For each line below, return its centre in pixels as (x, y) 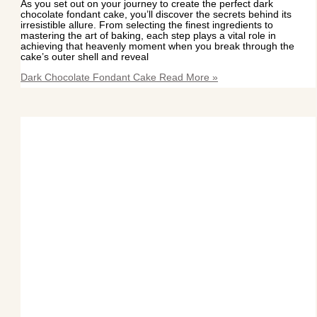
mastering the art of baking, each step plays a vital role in (149, 36)
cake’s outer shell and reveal (85, 57)
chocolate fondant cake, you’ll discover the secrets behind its (156, 15)
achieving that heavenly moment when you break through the (158, 47)
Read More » (188, 77)
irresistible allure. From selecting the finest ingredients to (147, 25)
